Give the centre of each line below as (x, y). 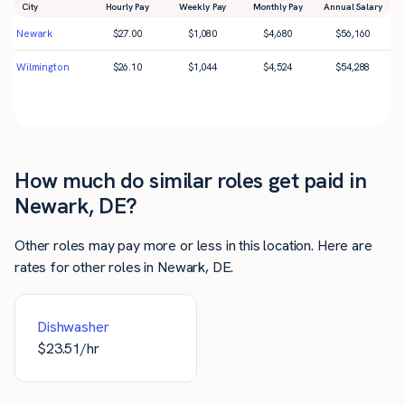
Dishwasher (73, 326)
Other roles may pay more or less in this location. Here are (193, 245)
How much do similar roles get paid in (191, 181)
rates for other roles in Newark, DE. (124, 267)
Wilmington (43, 67)
